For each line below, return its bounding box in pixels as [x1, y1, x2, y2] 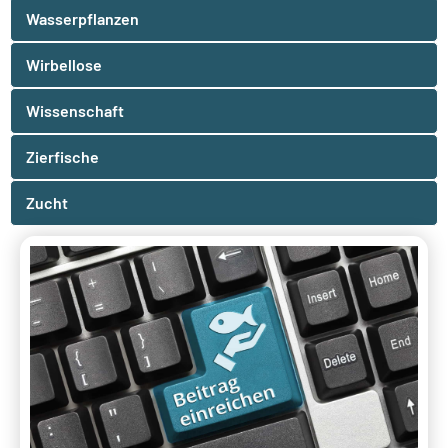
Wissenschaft [26, 101, 124, 121]
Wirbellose [26, 55, 102, 75]
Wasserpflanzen [26, 9, 139, 29]
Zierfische [26, 147, 99, 167]
